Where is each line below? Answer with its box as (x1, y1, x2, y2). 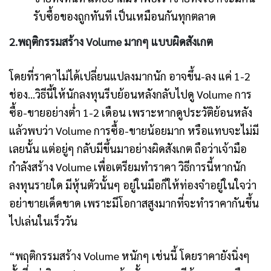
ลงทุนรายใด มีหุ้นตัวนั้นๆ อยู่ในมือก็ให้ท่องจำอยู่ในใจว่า (9, 178, 256, 192)
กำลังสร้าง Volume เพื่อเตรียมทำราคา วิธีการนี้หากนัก (9, 160, 246, 174)
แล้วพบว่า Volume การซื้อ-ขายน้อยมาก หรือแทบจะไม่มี (9, 123, 259, 138)
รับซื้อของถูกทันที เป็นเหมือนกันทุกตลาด (33, 9, 216, 24)
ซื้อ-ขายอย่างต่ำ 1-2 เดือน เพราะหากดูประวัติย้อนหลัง (9, 105, 252, 120)
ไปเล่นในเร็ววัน (9, 214, 80, 229)
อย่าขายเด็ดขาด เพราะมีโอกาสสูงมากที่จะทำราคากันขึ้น (9, 196, 259, 211)
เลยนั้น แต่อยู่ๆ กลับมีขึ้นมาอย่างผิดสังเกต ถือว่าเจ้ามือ (9, 142, 247, 156)
